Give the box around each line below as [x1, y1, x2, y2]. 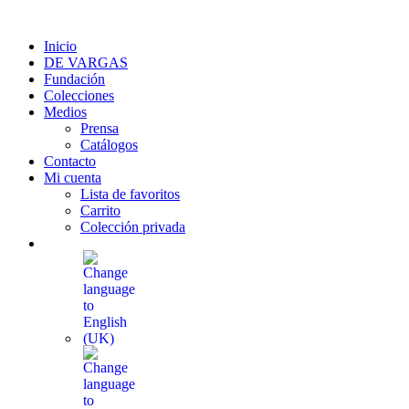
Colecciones [44, 88, 114, 103]
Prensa [80, 121, 119, 136]
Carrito [80, 203, 121, 218]
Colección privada [80, 219, 185, 235]
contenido [6, 39, 63, 55]
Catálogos [80, 137, 138, 152]
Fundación [44, 71, 105, 87]
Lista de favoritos [80, 186, 180, 202]
